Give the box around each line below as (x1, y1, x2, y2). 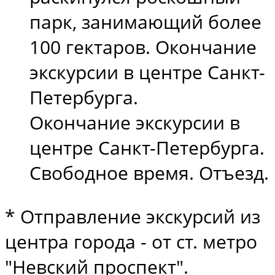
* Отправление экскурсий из (5, 203, 260, 229)
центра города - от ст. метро (5, 228, 257, 254)
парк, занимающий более (29, 9, 261, 34)
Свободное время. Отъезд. (29, 160, 269, 185)
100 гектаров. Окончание (29, 34, 257, 60)
